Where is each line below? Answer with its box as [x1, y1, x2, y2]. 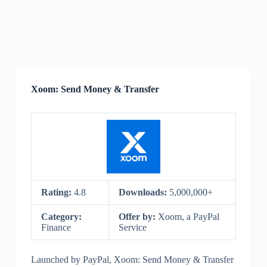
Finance [41, 222, 71, 232]
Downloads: [118, 187, 169, 197]
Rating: [41, 187, 74, 197]
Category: [41, 212, 82, 222]
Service [118, 222, 147, 232]
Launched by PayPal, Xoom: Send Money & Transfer [30, 254, 234, 265]
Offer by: [118, 212, 158, 222]
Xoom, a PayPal [157, 212, 219, 222]
